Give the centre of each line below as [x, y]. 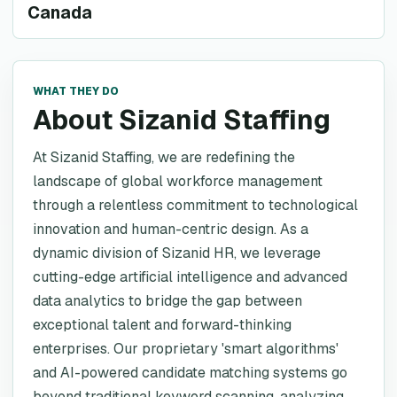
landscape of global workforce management [178, 181]
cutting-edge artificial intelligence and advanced [190, 277]
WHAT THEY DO [76, 91]
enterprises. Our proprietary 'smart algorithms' [186, 349]
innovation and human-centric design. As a [171, 229]
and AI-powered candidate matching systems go [190, 373]
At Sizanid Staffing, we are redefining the [164, 157]
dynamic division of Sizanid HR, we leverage [177, 253]
